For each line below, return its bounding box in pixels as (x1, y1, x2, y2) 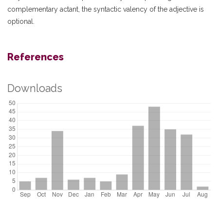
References (7, 51, 64, 63)
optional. (7, 18, 35, 25)
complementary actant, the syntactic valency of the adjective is (7, 5, 204, 13)
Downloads (7, 82, 62, 94)
